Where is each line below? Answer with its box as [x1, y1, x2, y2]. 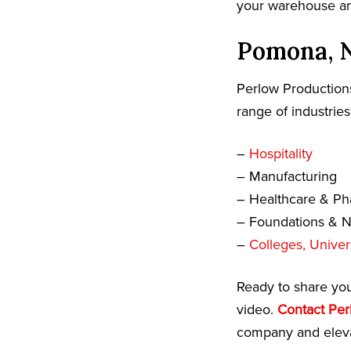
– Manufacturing [237, 168, 337, 186]
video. [237, 301, 277, 319]
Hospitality [249, 145, 313, 163]
